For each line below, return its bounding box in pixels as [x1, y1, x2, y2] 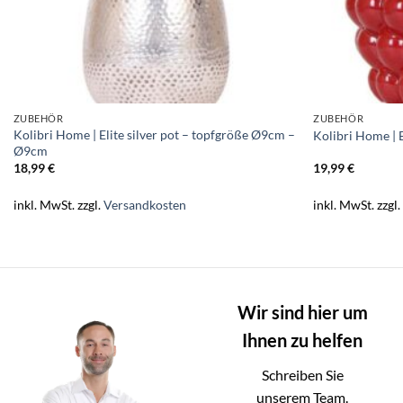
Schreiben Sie [261, 365, 344, 383]
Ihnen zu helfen [242, 328, 363, 351]
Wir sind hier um [237, 300, 368, 323]
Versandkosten [103, 197, 186, 213]
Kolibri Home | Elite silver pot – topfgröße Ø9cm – [13, 126, 295, 142]
